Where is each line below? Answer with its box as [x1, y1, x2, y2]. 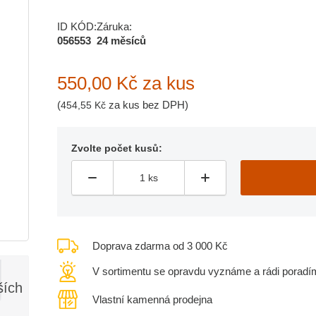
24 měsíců [97, 35, 146, 47]
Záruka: [97, 20, 132, 32]
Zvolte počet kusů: [71, 142, 162, 154]
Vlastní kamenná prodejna [92, 293, 212, 305]
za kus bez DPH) [106, 99, 188, 111]
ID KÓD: [57, 20, 97, 32]
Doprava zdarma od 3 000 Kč [92, 239, 228, 252]
